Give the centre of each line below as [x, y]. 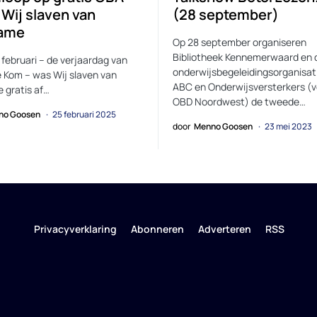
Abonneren [157, 229]
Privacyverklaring [75, 229]
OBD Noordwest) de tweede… [239, 102]
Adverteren [224, 229]
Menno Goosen [223, 127]
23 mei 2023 [288, 127]
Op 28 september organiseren [240, 42]
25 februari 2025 [84, 115]
